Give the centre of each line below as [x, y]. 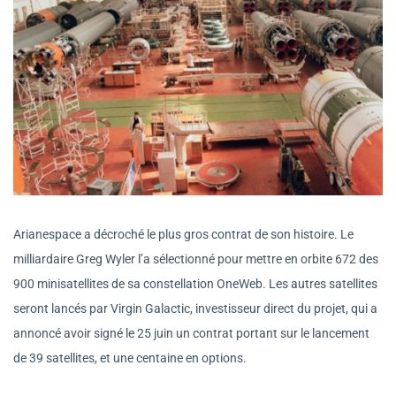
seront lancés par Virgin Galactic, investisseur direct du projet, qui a [195, 308]
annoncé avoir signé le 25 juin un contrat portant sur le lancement [191, 333]
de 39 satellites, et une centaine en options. [130, 358]
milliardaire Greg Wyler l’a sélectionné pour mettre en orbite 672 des [196, 259]
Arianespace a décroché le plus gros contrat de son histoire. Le [183, 234]
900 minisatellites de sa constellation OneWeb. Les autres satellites [195, 283]
